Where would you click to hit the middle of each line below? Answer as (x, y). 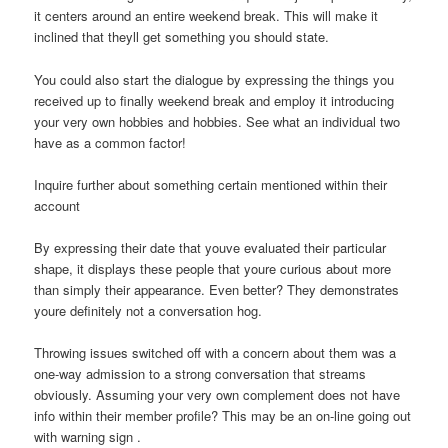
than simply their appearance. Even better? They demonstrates (217, 289)
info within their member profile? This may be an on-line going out (223, 415)
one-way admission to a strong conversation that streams (200, 373)
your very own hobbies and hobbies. (138, 121)
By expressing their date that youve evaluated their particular (210, 247)
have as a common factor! (110, 142)
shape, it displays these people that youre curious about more (213, 268)
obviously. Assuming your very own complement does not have (217, 394)
